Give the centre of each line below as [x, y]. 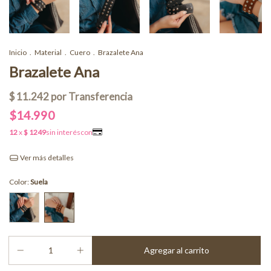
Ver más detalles [46, 158]
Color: [20, 181]
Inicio [18, 53]
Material [48, 53]
